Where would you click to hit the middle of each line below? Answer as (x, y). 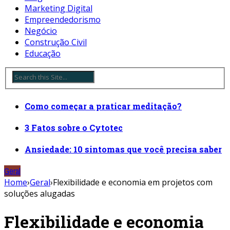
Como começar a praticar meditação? (103, 106)
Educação (43, 53)
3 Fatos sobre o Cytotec (74, 127)
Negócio (41, 31)
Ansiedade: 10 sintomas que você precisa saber (123, 149)
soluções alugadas (40, 194)
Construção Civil (56, 42)
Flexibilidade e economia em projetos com (133, 183)
